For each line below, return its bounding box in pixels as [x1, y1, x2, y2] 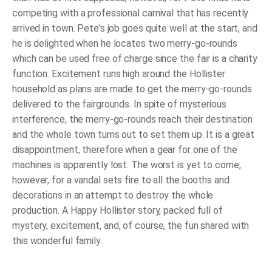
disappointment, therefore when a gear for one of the [12, 144, 237, 156]
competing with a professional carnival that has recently [12, 7, 249, 19]
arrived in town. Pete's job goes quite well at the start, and [12, 22, 257, 35]
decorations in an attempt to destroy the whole [12, 189, 214, 202]
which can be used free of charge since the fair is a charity [12, 53, 257, 65]
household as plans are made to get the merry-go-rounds [12, 83, 252, 95]
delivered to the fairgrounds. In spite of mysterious [12, 98, 226, 110]
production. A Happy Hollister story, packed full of [12, 205, 223, 217]
